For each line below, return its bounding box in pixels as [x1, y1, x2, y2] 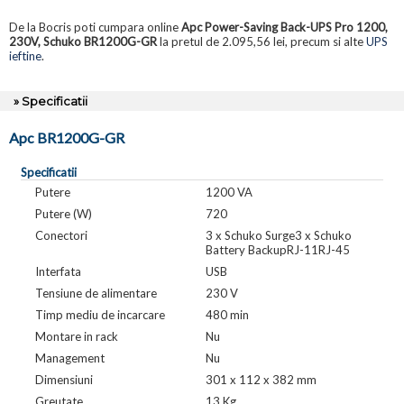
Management [34, 350, 105, 365]
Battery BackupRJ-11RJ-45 [205, 242, 350, 257]
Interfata [34, 263, 81, 279]
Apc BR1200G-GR [9, 129, 124, 147]
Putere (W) [34, 206, 92, 221]
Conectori [34, 227, 87, 243]
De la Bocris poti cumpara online [9, 20, 181, 35]
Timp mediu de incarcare [34, 307, 165, 322]
